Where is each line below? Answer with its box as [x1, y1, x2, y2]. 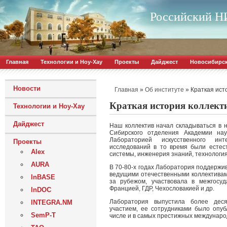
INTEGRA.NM [31, 199, 72, 206]
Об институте [145, 87, 184, 93]
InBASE [31, 173, 55, 181]
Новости [13, 85, 41, 92]
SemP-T [31, 211, 56, 219]
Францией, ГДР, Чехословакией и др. [109, 185, 214, 193]
